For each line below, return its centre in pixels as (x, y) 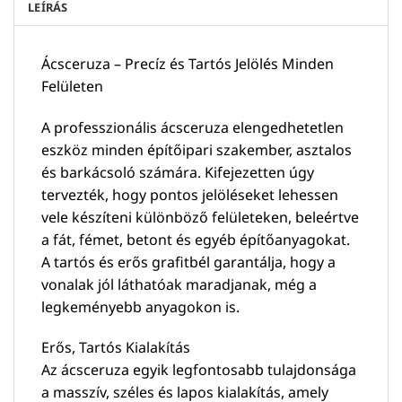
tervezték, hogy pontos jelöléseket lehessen (190, 194)
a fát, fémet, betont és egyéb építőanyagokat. (196, 239)
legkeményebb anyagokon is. (140, 306)
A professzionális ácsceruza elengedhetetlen (192, 127)
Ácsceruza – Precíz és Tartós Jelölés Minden (188, 63)
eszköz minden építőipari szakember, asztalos (197, 149)
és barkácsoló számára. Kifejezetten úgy (178, 172)
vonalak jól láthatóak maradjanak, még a (179, 284)
